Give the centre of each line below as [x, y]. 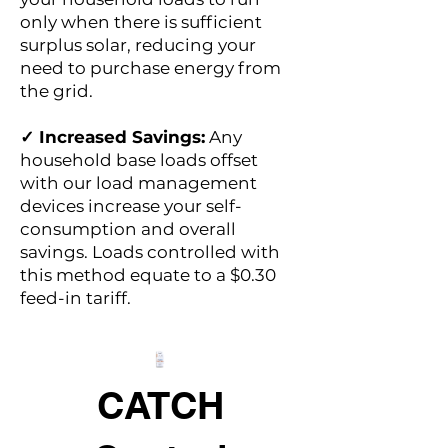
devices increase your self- [131, 206]
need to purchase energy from [150, 68]
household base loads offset [139, 160]
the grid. [56, 91]
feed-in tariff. [75, 298]
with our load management [138, 183]
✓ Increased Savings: [112, 137]
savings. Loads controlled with [150, 252]
